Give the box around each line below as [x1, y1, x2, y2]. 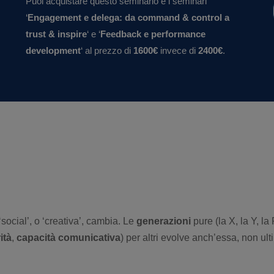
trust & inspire [26, 29, 87, 39]
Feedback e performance [100, 29, 206, 39]
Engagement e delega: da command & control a [28, 12, 230, 23]
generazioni [136, 216, 191, 226]
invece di [158, 45, 199, 56]
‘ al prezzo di [81, 45, 134, 56]
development [26, 45, 81, 56]
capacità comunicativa [17, 232, 120, 243]
